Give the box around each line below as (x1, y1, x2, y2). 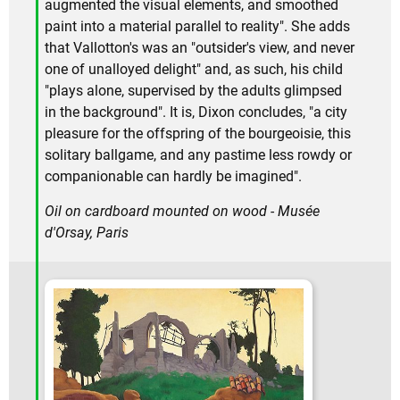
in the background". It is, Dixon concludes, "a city (45, 104, 347, 121)
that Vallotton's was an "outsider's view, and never (45, 39, 354, 57)
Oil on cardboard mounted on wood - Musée (45, 203, 320, 221)
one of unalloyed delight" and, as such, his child (45, 61, 343, 79)
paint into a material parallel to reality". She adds (45, 18, 350, 36)
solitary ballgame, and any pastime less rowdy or (45, 146, 352, 164)
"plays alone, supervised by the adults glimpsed (45, 82, 342, 100)
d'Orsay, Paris (45, 224, 129, 242)
